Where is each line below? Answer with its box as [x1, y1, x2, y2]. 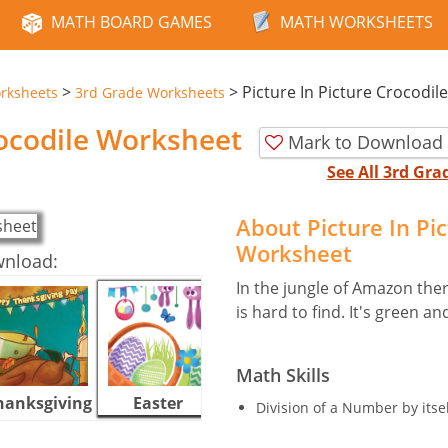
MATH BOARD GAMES [51, 11, 212, 33]
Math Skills [236, 362, 330, 387]
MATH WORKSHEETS [280, 11, 433, 33]
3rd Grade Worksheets [75, 83, 225, 102]
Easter [133, 391, 183, 414]
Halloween [235, 391, 321, 414]
